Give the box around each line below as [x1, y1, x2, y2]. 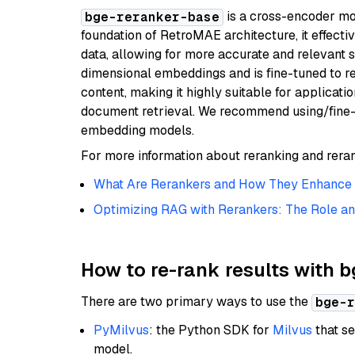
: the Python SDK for [149, 322, 273, 338]
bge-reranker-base [85, 9, 219, 25]
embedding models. [81, 122, 194, 139]
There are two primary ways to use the [81, 293, 311, 310]
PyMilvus [94, 322, 149, 338]
